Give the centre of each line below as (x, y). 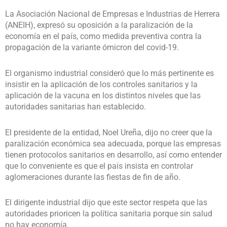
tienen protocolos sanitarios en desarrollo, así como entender (113, 155)
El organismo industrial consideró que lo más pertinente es (109, 73)
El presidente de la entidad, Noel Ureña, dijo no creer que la (109, 132)
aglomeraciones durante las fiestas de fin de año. (93, 177)
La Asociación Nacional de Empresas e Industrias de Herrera (112, 14)
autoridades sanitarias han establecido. (75, 106)
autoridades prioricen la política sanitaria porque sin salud (109, 214)
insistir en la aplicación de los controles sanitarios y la (101, 84)
